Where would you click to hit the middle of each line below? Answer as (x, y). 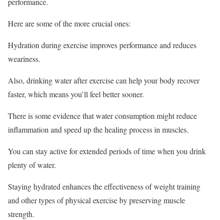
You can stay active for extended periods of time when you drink (107, 151)
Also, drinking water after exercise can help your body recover (104, 80)
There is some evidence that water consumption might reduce (102, 115)
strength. (21, 214)
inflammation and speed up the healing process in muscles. (98, 129)
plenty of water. (32, 165)
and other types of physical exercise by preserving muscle (96, 200)
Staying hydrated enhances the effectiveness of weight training (104, 186)
